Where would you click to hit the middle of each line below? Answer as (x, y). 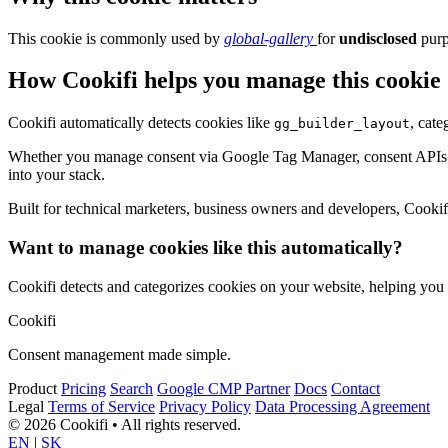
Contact (355, 388)
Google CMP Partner (223, 388)
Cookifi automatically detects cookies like (141, 123)
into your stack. (56, 175)
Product (32, 388)
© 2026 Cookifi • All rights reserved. (124, 424)
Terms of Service (101, 406)
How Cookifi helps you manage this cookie (224, 80)
